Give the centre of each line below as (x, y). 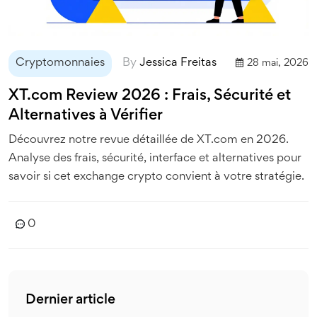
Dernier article (70, 300)
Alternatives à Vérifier (86, 116)
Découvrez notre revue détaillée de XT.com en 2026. (149, 140)
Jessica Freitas (178, 63)
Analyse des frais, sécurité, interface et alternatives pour (155, 158)
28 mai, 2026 (278, 63)
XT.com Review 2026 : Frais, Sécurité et (150, 96)
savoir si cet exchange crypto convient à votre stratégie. (156, 177)
